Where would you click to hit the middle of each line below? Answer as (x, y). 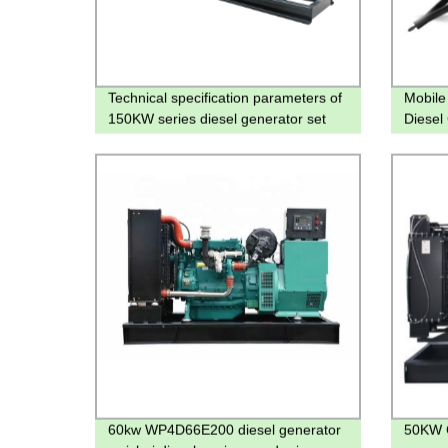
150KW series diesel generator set (217, 118)
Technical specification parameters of (225, 97)
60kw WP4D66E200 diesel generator (225, 429)
